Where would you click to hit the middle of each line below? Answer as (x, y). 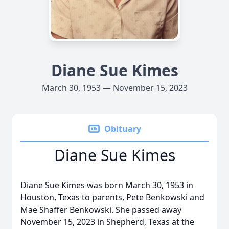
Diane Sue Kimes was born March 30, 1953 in (107, 185)
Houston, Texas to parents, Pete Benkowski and (112, 197)
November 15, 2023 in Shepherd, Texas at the (107, 222)
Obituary (123, 129)
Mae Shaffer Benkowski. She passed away (101, 210)
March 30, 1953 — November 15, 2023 (114, 88)
